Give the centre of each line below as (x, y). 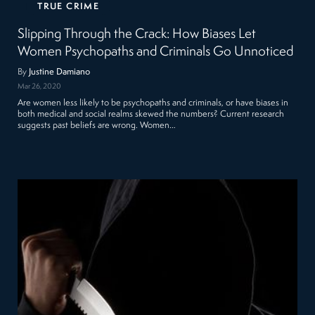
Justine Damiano (60, 72)
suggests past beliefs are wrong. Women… (97, 126)
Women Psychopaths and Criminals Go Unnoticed (156, 52)
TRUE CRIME (69, 6)
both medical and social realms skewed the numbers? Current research (151, 115)
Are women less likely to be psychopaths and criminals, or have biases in (153, 103)
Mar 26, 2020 (40, 87)
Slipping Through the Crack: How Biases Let (137, 34)
